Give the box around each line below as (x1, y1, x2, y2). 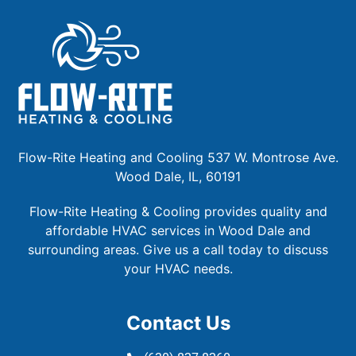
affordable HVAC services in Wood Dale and (45, 222, 311, 239)
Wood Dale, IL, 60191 (115, 168, 241, 185)
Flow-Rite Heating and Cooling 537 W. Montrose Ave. (17, 149, 339, 166)
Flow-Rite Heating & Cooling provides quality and (29, 203, 327, 220)
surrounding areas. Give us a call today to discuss (28, 242, 328, 258)
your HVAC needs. (123, 261, 233, 277)
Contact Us (126, 311, 230, 335)
